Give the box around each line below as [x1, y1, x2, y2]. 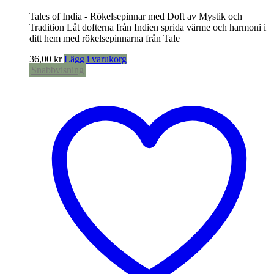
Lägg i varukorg [64, 53, 127, 64]
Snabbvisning [31, 64, 84, 75]
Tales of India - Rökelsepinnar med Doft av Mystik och [29, 10, 242, 21]
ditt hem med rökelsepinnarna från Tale [29, 32, 180, 43]
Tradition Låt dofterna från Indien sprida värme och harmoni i [29, 21, 266, 32]
